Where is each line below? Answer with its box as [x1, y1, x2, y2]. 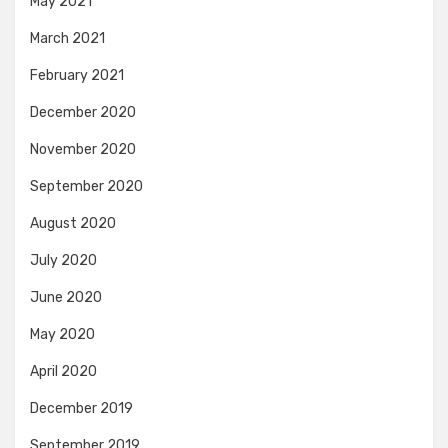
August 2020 [30, 214, 116, 232]
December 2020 [30, 103, 136, 121]
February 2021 [30, 66, 124, 84]
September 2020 [30, 177, 143, 195]
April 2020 [30, 362, 97, 380]
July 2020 [30, 251, 97, 269]
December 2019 [30, 399, 133, 417]
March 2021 [30, 29, 105, 47]
